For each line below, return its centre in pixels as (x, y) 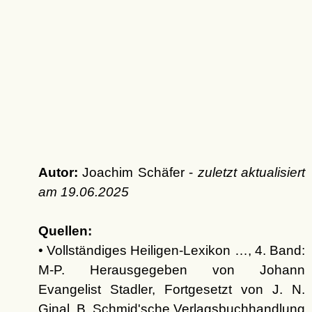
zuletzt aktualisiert (251, 172)
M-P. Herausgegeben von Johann (171, 270)
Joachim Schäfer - (138, 172)
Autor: (58, 172)
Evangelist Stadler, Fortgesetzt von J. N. (171, 289)
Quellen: (65, 231)
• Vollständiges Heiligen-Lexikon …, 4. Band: (171, 250)
